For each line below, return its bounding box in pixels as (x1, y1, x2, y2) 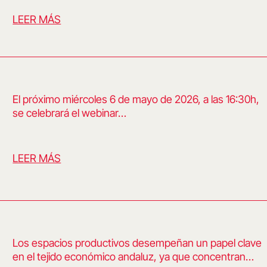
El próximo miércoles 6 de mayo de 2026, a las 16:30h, (13, 93, 260, 105)
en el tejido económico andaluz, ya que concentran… (13, 250, 254, 263)
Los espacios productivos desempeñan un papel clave (13, 237, 262, 249)
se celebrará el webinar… (13, 107, 127, 119)
